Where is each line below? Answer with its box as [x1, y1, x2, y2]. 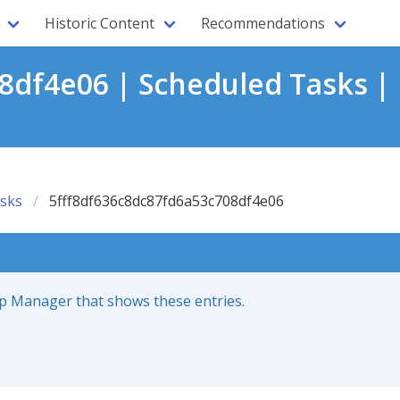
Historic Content [45, 13, 154, 33]
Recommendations [201, 13, 325, 33]
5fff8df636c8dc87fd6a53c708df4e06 [49, 191, 284, 211]
